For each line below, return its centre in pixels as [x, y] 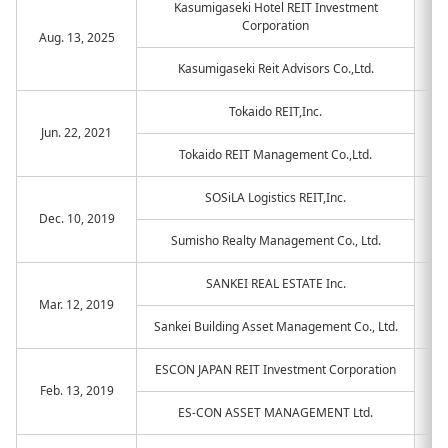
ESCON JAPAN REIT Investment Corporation [275, 369]
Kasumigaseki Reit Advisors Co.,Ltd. [275, 68]
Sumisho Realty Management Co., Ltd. [275, 240]
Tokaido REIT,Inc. [275, 111]
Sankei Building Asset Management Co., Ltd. [275, 326]
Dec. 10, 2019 [76, 218]
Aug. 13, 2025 [76, 37]
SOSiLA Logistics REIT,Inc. [275, 197]
